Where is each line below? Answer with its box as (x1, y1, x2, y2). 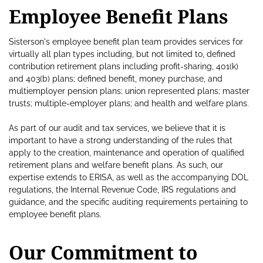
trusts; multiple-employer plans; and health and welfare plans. (9, 99, 249, 109)
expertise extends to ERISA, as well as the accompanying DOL (9, 173, 248, 183)
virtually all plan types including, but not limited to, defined (9, 49, 235, 59)
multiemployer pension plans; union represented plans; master (9, 86, 249, 96)
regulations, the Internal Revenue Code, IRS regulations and (9, 185, 236, 195)
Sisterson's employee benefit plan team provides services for (9, 37, 243, 47)
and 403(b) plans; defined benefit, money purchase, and (9, 74, 222, 84)
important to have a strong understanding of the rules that (9, 136, 232, 146)
